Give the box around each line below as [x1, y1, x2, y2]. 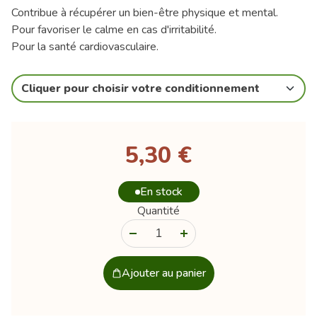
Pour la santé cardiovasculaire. [11, 38, 158, 54]
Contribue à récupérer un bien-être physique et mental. [11, 4, 278, 21]
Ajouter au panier [121, 265, 206, 282]
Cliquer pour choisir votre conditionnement [21, 81, 260, 97]
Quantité [137, 203, 180, 219]
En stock [139, 184, 183, 200]
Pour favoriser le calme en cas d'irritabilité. [11, 21, 217, 38]
